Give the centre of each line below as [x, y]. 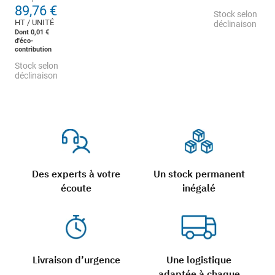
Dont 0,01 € [32, 32]
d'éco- [24, 41]
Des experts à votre [76, 174]
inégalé [199, 188]
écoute [76, 188]
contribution [33, 49]
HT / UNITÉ [34, 23]
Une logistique [199, 260]
